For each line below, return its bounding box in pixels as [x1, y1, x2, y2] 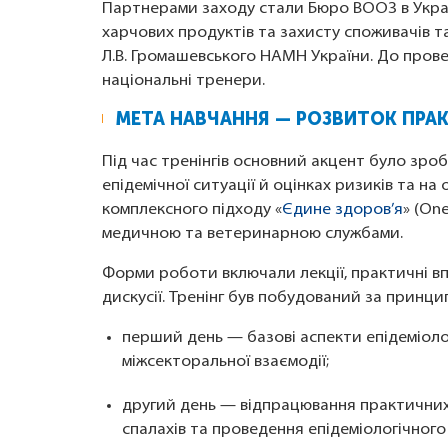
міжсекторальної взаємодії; [122, 354, 329, 371]
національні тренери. [102, 73, 265, 90]
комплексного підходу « [102, 202, 282, 219]
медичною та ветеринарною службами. [102, 226, 403, 243]
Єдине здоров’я [282, 202, 403, 219]
